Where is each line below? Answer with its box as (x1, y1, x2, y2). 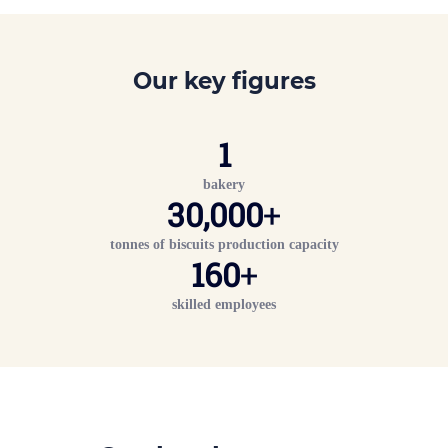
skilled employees (172, 295, 276, 312)
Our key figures (132, 66, 316, 95)
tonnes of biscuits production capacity (109, 235, 339, 252)
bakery (203, 175, 245, 192)
